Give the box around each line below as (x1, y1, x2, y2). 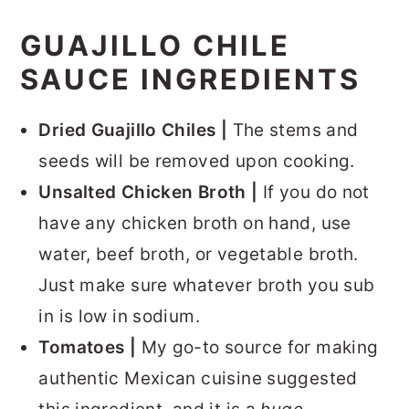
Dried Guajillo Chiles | (38, 120, 233, 142)
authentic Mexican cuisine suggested (38, 368, 358, 390)
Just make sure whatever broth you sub (38, 275, 375, 297)
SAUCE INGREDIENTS (20, 62, 362, 97)
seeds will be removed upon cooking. (38, 151, 355, 173)
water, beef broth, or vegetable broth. (38, 244, 359, 266)
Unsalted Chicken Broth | (38, 182, 263, 204)
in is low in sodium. (38, 306, 200, 328)
